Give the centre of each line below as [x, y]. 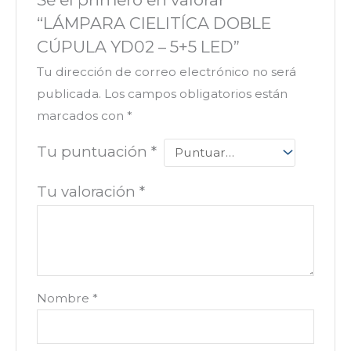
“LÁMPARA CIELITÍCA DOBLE [154, 23]
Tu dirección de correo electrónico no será [166, 71]
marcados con [81, 115]
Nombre [64, 298]
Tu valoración [88, 192]
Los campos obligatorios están [195, 93]
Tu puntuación [94, 151]
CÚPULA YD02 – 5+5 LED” [138, 46]
